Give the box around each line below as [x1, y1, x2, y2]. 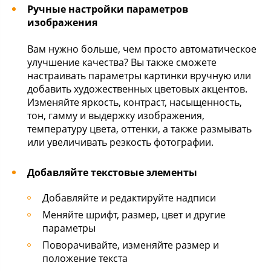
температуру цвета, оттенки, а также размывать [27, 122, 252, 135]
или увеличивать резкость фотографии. [27, 135, 214, 149]
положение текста [42, 252, 128, 265]
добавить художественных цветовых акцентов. [27, 82, 247, 96]
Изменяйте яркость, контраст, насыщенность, [27, 96, 242, 109]
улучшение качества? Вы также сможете [27, 56, 217, 69]
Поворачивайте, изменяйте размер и [42, 238, 219, 252]
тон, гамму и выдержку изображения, [27, 109, 204, 122]
